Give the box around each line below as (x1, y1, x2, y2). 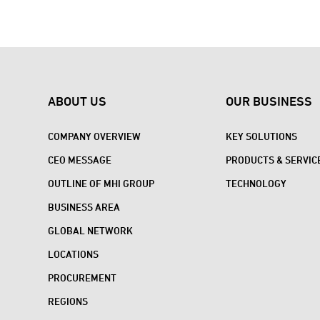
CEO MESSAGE (48, 154, 112, 166)
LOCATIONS (48, 248, 99, 261)
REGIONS (48, 295, 89, 308)
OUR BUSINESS (225, 93, 312, 109)
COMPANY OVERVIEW (48, 130, 141, 143)
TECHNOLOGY (225, 177, 286, 190)
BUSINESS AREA (48, 201, 121, 214)
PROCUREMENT (48, 271, 117, 284)
